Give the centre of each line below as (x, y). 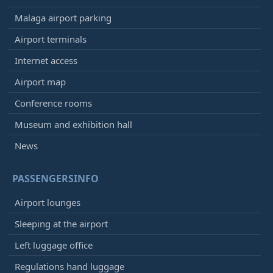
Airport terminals (51, 39)
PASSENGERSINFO (55, 179)
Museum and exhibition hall (73, 125)
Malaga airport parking (63, 18)
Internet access (46, 61)
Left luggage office (54, 245)
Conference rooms (53, 103)
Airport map (40, 82)
